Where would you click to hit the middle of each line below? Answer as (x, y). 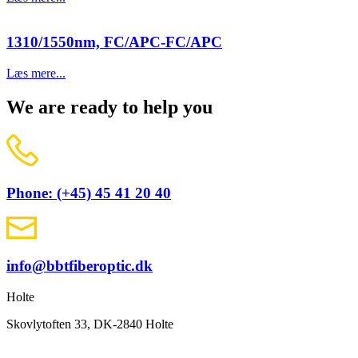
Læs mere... (36, 74)
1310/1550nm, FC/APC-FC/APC (114, 42)
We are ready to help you (109, 107)
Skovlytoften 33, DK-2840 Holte (90, 324)
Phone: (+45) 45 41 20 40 (89, 193)
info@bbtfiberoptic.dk (80, 266)
